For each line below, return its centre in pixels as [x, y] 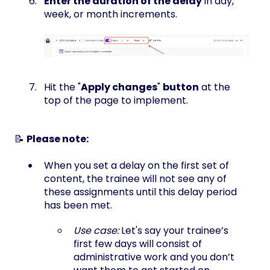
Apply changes [119, 87]
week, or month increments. [111, 14]
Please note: [58, 139]
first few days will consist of [138, 244]
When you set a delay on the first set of [137, 166]
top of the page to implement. [117, 101]
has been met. [78, 206]
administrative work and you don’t [154, 257]
